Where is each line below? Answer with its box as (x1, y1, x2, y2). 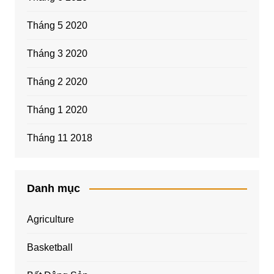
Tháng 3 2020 (26, 48, 87, 59)
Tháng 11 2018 (26, 132, 92, 143)
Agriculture (26, 213, 74, 224)
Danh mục (26, 182, 80, 194)
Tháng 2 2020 (26, 76, 87, 87)
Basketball (26, 242, 73, 253)
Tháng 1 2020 (26, 104, 87, 115)
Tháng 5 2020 (26, 20, 87, 31)
